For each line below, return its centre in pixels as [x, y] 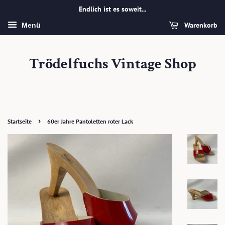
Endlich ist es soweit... [113, 9]
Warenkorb [200, 25]
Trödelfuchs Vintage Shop [113, 64]
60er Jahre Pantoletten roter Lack [90, 121]
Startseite [20, 121]
